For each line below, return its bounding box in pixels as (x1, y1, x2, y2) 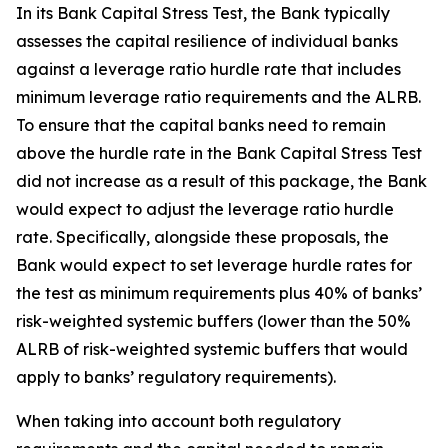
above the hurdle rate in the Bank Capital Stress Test (16, 143, 422, 163)
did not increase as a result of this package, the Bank (16, 171, 427, 191)
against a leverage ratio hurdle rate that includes (16, 59, 401, 79)
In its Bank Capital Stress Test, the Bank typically (16, 3, 390, 23)
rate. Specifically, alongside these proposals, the (16, 227, 389, 247)
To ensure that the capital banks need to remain (16, 115, 386, 135)
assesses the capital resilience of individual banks (16, 31, 398, 51)
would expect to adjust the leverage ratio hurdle (16, 199, 394, 219)
